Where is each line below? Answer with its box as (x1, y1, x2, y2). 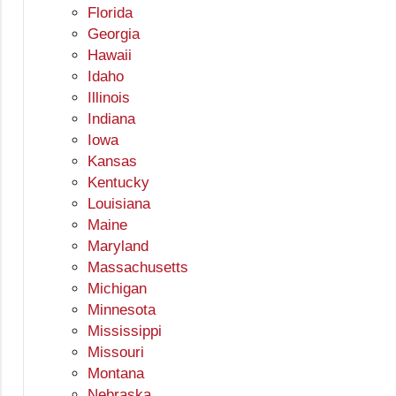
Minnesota (88, 301, 156, 319)
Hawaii (88, 47, 132, 65)
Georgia (88, 26, 140, 43)
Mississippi (88, 323, 162, 340)
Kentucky (88, 174, 149, 192)
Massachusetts (88, 259, 188, 277)
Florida (88, 4, 133, 22)
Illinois (88, 89, 130, 107)
